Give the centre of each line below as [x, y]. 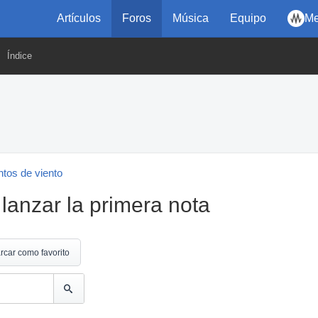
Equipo [248, 18]
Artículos [79, 18]
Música [191, 18]
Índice [20, 56]
